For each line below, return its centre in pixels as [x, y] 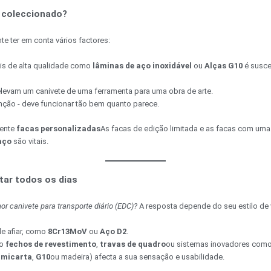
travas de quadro [133, 244]
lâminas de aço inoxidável [142, 66]
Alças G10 [224, 66]
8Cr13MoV [67, 232]
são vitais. [30, 141]
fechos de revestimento [51, 244]
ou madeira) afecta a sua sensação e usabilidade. [137, 257]
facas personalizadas [58, 128]
